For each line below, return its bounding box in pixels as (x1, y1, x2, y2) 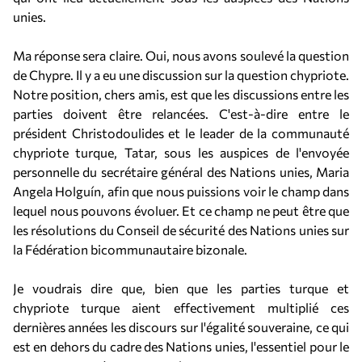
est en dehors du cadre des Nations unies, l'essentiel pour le (13, 339, 349, 354)
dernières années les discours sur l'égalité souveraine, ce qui (13, 319, 349, 335)
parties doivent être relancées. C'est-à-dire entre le (13, 106, 349, 121)
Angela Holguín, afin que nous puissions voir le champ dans (13, 183, 349, 199)
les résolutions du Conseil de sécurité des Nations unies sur (13, 222, 349, 238)
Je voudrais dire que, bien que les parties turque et (13, 280, 349, 296)
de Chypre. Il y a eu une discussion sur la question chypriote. (13, 67, 349, 82)
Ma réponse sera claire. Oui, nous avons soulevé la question (13, 48, 349, 63)
